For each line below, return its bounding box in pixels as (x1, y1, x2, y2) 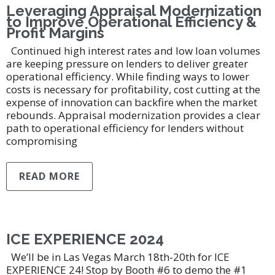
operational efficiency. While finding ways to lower (6, 69, 249, 83)
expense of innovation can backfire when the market (6, 95, 257, 109)
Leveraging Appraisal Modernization (6, 2, 261, 20)
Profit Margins (6, 24, 104, 42)
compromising (6, 134, 77, 148)
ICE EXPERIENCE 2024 (6, 230, 164, 248)
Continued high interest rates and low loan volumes (6, 44, 260, 58)
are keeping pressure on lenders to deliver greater (6, 56, 248, 71)
